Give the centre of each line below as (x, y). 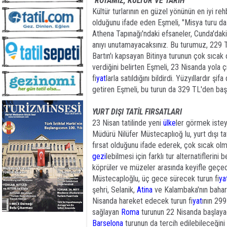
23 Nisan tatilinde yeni (128, 123)
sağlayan (107, 212)
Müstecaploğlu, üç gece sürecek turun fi (156, 179)
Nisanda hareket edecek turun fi (142, 201)
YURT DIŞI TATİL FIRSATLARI (137, 112)
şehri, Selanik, (115, 190)
